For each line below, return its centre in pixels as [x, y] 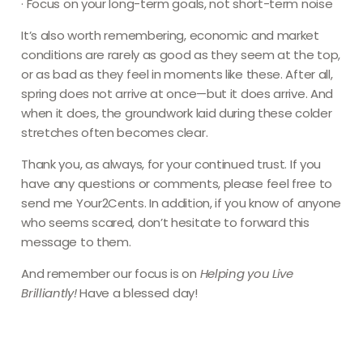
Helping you [234, 273]
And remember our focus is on [109, 273]
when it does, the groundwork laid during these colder [177, 113]
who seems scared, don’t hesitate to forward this [165, 222]
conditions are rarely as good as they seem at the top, [181, 54]
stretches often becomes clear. [115, 132]
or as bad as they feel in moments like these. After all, [177, 74]
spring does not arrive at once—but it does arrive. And [177, 93]
